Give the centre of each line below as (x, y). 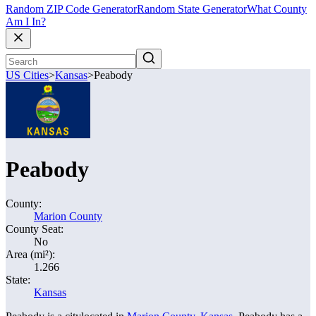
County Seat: (35, 229)
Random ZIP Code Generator (71, 9)
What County (277, 9)
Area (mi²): (30, 254)
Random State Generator (192, 9)
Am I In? (26, 22)
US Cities (27, 75)
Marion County (68, 216)
